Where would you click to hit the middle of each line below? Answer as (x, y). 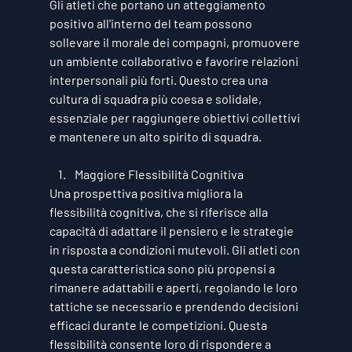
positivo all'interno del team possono (152, 23)
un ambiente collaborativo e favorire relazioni (175, 60)
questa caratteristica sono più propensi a (163, 268)
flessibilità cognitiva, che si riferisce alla (159, 211)
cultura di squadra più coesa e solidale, (156, 98)
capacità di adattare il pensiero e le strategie (172, 230)
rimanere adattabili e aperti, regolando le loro (174, 287)
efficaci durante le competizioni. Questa (159, 324)
